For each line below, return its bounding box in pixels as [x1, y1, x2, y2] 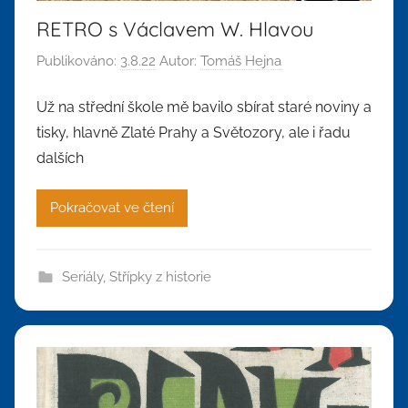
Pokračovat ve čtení [50, 199, 174, 217]
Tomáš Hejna [200, 53, 281, 70]
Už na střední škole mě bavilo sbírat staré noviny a [36, 97, 372, 116]
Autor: [156, 53, 200, 70]
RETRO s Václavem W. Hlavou [36, 15, 314, 42]
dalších [36, 148, 84, 167]
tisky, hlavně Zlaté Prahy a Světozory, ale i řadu [36, 123, 351, 141]
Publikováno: [36, 53, 120, 70]
